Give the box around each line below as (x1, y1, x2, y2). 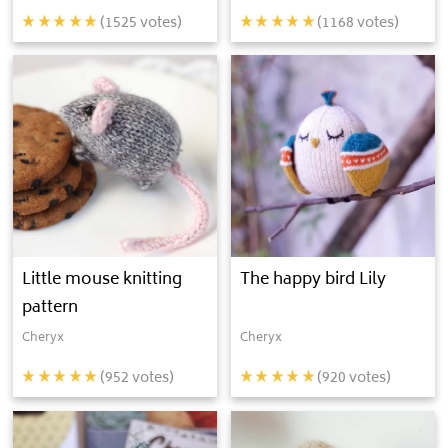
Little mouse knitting (22, 266, 183, 295)
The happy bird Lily (239, 266, 386, 295)
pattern (22, 294, 79, 323)
